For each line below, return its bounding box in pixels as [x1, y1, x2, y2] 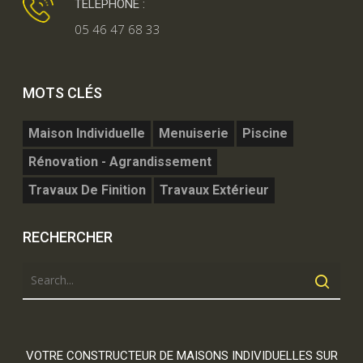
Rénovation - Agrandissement [28, 153, 211, 169]
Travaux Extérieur [160, 181, 269, 198]
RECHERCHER [23, 228, 113, 246]
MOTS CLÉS [23, 83, 102, 101]
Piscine [242, 125, 288, 141]
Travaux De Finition [28, 181, 146, 198]
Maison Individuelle [28, 125, 145, 141]
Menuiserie [159, 125, 228, 141]
